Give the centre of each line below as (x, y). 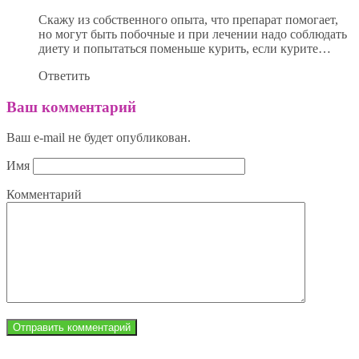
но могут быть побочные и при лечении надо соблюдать (193, 34)
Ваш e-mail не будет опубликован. (99, 138)
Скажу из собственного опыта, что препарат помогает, (188, 19)
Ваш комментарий (71, 107)
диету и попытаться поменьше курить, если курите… (185, 48)
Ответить (64, 75)
